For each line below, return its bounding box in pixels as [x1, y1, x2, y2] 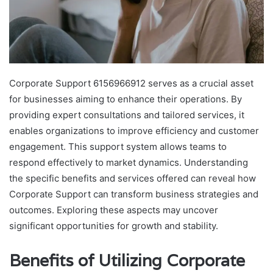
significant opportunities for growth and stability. [9, 219, 218, 232]
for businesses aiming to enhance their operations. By [9, 93, 242, 105]
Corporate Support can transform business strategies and [9, 188, 258, 200]
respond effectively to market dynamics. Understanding [9, 156, 248, 168]
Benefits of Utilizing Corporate [9, 249, 245, 271]
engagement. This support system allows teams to [9, 140, 227, 152]
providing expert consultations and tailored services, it [9, 108, 244, 121]
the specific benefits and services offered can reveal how [9, 172, 256, 184]
